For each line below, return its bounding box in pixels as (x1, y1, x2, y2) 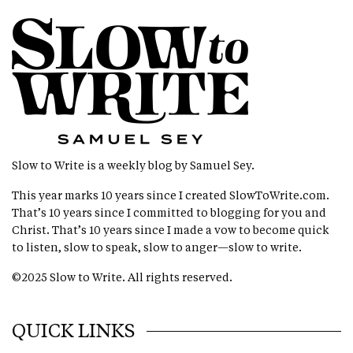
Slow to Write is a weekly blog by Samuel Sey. (12, 159, 255, 172)
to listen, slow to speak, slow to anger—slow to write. (12, 241, 303, 254)
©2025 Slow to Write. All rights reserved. (12, 271, 233, 284)
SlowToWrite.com (229, 189, 327, 202)
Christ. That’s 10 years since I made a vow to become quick (12, 224, 330, 236)
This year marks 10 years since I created (12, 189, 230, 202)
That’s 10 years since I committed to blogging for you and (12, 206, 327, 219)
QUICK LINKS (12, 320, 135, 341)
